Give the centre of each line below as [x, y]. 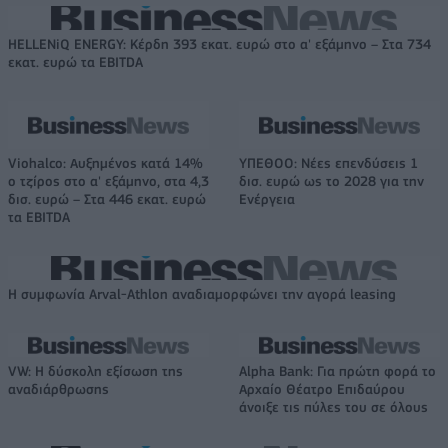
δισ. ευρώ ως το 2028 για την [331, 180]
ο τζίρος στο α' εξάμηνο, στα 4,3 [108, 180]
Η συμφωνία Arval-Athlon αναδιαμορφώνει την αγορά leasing [202, 293]
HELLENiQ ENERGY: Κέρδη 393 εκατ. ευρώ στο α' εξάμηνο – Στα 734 [219, 43]
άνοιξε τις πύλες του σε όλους [333, 406]
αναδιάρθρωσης [58, 388]
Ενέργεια [267, 198]
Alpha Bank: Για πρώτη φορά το [337, 370]
